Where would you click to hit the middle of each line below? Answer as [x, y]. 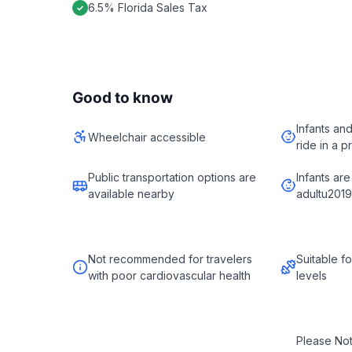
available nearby [131, 194]
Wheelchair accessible [147, 137]
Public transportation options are [172, 177]
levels [312, 275]
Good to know [123, 98]
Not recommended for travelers [170, 259]
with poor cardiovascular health [169, 275]
